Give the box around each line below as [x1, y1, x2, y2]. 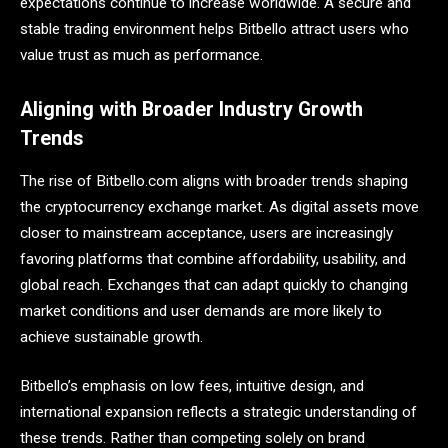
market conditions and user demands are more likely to [20, 301, 382, 320]
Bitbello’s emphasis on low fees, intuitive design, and [20, 377, 364, 396]
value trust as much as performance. [20, 46, 263, 65]
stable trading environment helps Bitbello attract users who [20, 20, 409, 39]
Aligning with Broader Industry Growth [20, 97, 363, 121]
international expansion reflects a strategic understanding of [20, 403, 417, 422]
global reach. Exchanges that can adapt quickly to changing [20, 275, 408, 294]
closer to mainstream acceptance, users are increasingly [20, 223, 393, 242]
